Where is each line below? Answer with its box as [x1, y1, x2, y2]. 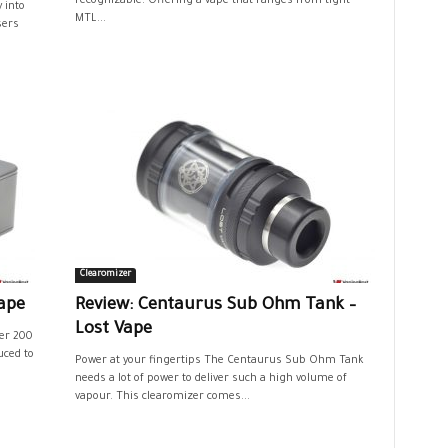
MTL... [74, 13, 106, 25]
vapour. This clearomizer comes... [74, 391, 250, 403]
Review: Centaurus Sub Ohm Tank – [74, 297, 356, 316]
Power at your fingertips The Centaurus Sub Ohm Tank [74, 355, 364, 367]
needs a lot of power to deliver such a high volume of [74, 373, 347, 385]
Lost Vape [74, 321, 152, 340]
